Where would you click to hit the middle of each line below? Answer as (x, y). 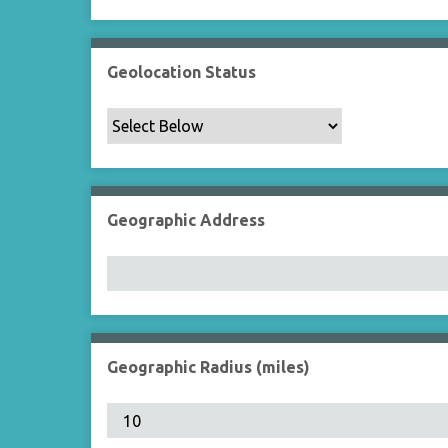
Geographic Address (186, 220)
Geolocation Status (182, 72)
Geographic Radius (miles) (209, 367)
